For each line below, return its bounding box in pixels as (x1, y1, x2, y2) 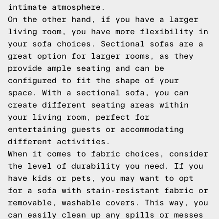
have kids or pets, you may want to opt (8, 174, 194, 182)
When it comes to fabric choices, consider (8, 150, 208, 158)
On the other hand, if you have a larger (8, 15, 198, 23)
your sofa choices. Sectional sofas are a (8, 40, 203, 48)
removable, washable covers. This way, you (8, 198, 208, 207)
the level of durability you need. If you (8, 162, 203, 170)
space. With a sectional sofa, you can (8, 88, 189, 97)
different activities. (8, 137, 110, 146)
